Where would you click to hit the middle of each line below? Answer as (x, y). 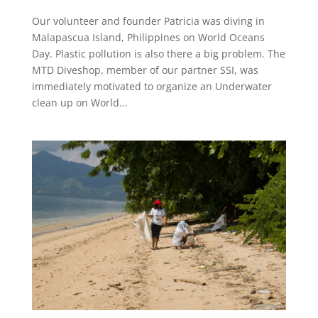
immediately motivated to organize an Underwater (152, 86)
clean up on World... (79, 102)
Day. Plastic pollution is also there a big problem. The (158, 53)
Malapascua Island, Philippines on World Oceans (148, 37)
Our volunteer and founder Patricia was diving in (148, 21)
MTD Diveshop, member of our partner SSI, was (145, 70)
